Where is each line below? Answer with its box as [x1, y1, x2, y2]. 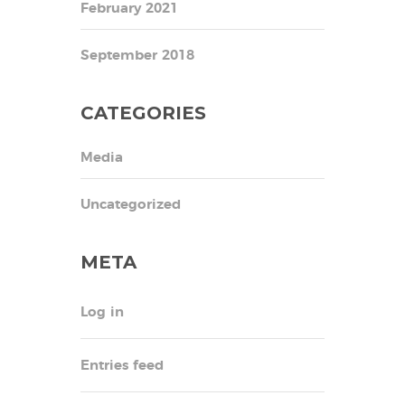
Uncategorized [80, 197, 181, 212]
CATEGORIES [80, 101, 206, 124]
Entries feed [80, 358, 164, 372]
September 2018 [80, 48, 194, 62]
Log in [80, 305, 124, 319]
